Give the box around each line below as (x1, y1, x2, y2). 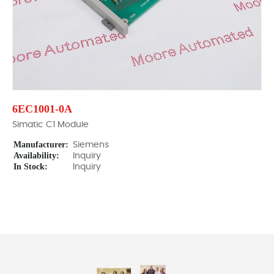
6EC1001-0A (12, 103, 72, 115)
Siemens (73, 141, 109, 149)
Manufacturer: (13, 140, 68, 149)
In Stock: (13, 162, 48, 171)
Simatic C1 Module (12, 120, 89, 129)
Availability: (13, 151, 59, 160)
